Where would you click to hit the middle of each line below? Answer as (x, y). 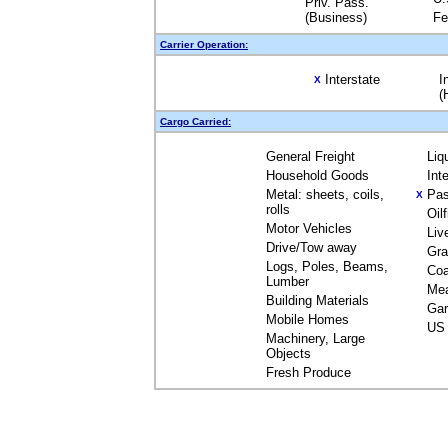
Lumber (287, 281)
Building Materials (317, 300)
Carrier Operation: (204, 44)
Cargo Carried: (195, 121)
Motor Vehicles (308, 228)
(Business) (336, 17)
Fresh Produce (308, 372)
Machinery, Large (315, 338)
